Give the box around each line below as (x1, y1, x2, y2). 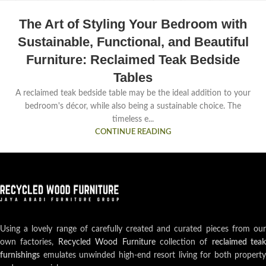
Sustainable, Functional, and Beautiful (17, 34, 249, 50)
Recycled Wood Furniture (58, 238, 156, 247)
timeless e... (112, 115, 154, 124)
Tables (113, 70, 153, 85)
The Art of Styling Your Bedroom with (19, 17, 247, 32)
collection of (155, 238, 212, 247)
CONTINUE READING (95, 128, 171, 136)
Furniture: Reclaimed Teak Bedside (26, 52, 240, 68)
